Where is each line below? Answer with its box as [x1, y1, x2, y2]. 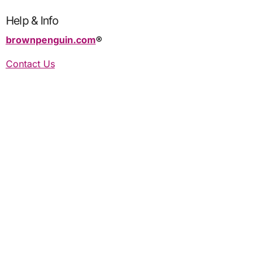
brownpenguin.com [5, 33, 96, 46]
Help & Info [5, 13, 58, 28]
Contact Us [5, 57, 55, 70]
